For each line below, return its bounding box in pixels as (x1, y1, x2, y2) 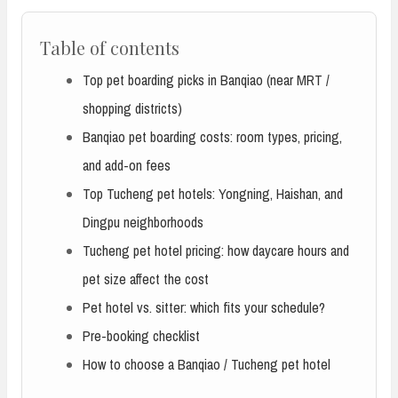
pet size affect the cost (83, 268, 209, 289)
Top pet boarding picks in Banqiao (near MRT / (83, 69, 330, 90)
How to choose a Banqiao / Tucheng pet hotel (83, 354, 330, 374)
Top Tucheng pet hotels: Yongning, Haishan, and (83, 183, 343, 203)
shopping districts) (83, 98, 182, 118)
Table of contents (40, 35, 179, 60)
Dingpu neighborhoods (83, 211, 203, 232)
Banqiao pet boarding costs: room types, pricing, (83, 126, 342, 147)
